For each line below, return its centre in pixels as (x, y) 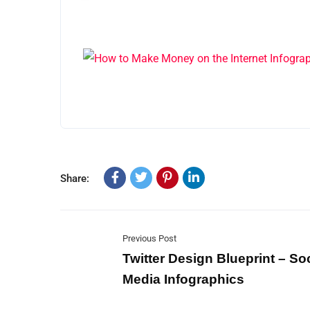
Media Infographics (183, 279)
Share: (75, 179)
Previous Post (149, 238)
